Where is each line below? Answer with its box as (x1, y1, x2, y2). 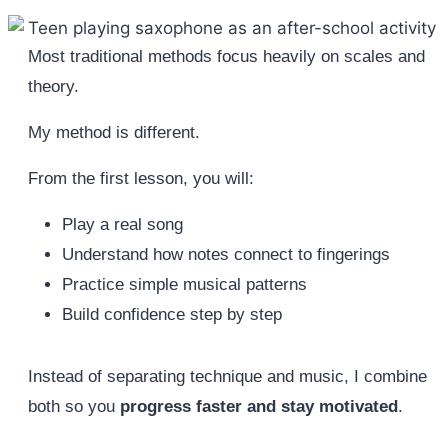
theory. (28, 77, 79, 97)
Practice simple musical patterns (62, 275, 307, 295)
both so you (28, 397, 120, 417)
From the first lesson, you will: (28, 169, 254, 189)
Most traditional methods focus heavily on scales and (28, 47, 425, 67)
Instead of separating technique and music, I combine (28, 367, 427, 387)
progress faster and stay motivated (120, 397, 398, 417)
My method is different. (28, 123, 200, 143)
